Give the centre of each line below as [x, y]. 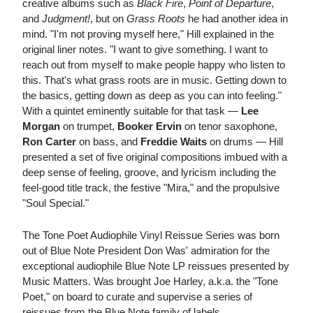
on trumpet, [89, 126]
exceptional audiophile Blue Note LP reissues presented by [156, 266]
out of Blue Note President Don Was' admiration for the [146, 251]
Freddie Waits [174, 142]
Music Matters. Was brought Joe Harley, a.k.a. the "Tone [150, 282]
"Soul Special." [56, 203]
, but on [108, 19]
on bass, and [108, 142]
